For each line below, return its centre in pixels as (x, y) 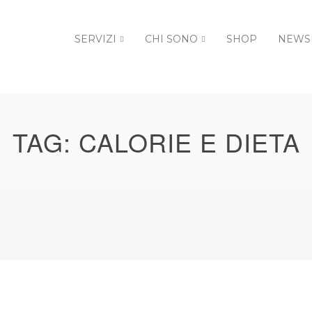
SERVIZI (95, 39)
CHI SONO (171, 39)
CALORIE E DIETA (189, 142)
